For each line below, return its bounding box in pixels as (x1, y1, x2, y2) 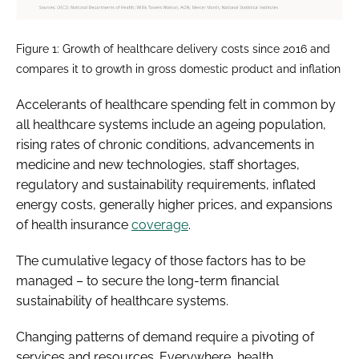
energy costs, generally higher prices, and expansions (16, 196, 333, 212)
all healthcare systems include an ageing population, (16, 116, 326, 132)
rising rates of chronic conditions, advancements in (16, 136, 314, 152)
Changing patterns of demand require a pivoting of (16, 329, 314, 345)
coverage (131, 216, 188, 232)
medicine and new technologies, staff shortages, (16, 156, 300, 172)
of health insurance (16, 216, 131, 232)
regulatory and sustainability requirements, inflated (16, 176, 316, 192)
